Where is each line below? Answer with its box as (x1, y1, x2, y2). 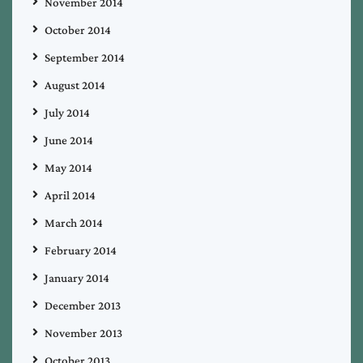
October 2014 (45, 23, 111, 37)
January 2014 (45, 271, 109, 285)
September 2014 (45, 51, 125, 65)
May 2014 (45, 161, 92, 175)
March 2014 (45, 216, 103, 230)
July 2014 (45, 106, 90, 120)
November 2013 (45, 327, 122, 340)
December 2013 (45, 299, 121, 313)
